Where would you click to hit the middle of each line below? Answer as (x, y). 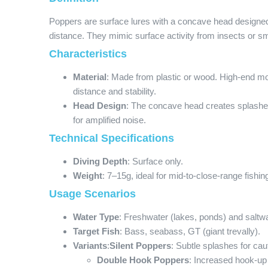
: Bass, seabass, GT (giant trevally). (190, 231)
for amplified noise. (109, 120)
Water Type (96, 217)
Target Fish (96, 231)
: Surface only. (155, 161)
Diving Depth (100, 161)
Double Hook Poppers (143, 260)
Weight (88, 176)
